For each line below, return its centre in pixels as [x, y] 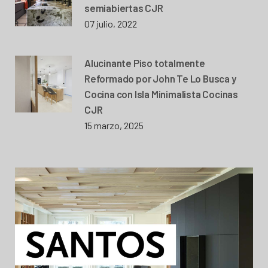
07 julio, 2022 [111, 23]
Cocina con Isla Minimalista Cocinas [162, 94]
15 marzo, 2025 [114, 125]
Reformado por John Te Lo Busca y [160, 78]
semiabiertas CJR [124, 7]
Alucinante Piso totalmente [145, 63]
